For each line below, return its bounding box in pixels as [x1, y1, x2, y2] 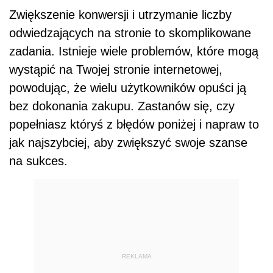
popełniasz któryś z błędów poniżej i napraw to [9, 117, 259, 131]
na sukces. [9, 154, 68, 168]
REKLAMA [121, 253, 152, 260]
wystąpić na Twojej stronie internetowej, [9, 62, 222, 76]
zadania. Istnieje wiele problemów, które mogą [9, 44, 258, 58]
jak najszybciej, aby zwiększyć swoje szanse [9, 135, 247, 149]
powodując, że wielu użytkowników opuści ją [9, 80, 246, 94]
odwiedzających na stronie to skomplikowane [9, 26, 251, 40]
